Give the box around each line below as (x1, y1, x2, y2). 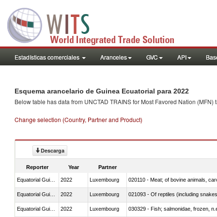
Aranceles (100, 53, 127, 61)
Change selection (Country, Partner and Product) (15, 115, 142, 124)
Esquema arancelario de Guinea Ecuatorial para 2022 (15, 87, 189, 95)
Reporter (26, 164, 48, 170)
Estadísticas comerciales (15, 53, 81, 61)
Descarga (41, 147, 64, 154)
